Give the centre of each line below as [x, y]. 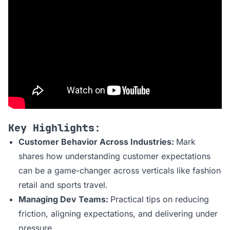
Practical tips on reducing [160, 199]
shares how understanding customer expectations [114, 156]
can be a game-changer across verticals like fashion [120, 171]
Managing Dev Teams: [64, 199]
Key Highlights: [54, 128]
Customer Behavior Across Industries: [97, 142]
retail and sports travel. [63, 185]
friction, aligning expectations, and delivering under [118, 214]
